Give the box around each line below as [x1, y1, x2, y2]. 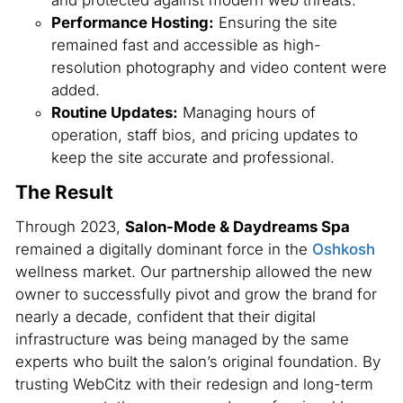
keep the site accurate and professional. [50, 148, 335, 166]
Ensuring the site [213, 13, 337, 31]
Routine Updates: [50, 103, 178, 121]
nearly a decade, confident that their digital [14, 307, 316, 326]
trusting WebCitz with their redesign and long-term [14, 374, 373, 393]
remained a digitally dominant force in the [14, 239, 312, 258]
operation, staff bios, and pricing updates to [50, 125, 358, 144]
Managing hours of [177, 103, 316, 121]
